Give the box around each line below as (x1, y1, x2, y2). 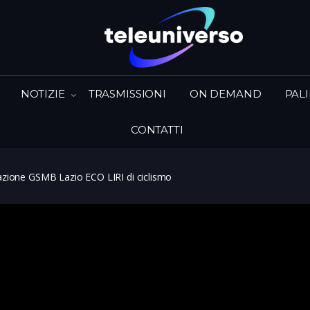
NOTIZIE (20, 86, 65, 100)
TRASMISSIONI (88, 86, 166, 100)
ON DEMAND (189, 86, 262, 100)
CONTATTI (130, 122, 183, 136)
